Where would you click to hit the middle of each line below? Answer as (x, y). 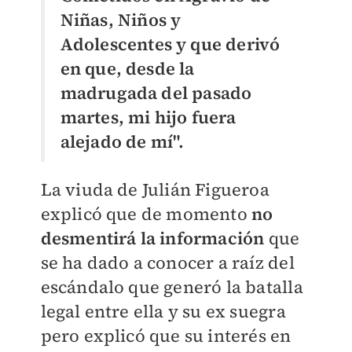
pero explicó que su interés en (166, 335)
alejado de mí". (122, 141)
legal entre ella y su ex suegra (163, 311)
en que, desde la (127, 68)
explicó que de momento (146, 213)
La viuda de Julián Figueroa (155, 189)
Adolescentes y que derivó (170, 44)
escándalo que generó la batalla (172, 286)
